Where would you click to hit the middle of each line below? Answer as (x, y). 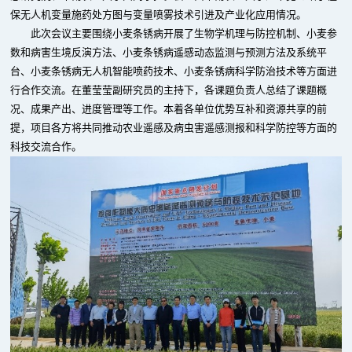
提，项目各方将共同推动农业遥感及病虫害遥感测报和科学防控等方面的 (174, 128)
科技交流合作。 (46, 147)
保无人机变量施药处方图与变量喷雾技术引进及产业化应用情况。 (159, 15)
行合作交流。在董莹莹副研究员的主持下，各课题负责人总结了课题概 (169, 90)
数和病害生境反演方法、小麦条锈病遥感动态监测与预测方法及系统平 (169, 52)
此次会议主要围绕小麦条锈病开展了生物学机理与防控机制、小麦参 (184, 33)
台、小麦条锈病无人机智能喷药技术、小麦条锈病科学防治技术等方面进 (174, 71)
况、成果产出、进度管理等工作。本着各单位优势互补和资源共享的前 (169, 109)
